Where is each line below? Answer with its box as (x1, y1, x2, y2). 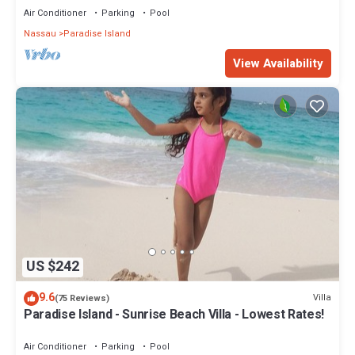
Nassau (24, 26, 56, 40)
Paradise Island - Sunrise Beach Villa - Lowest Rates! (24, 304, 325, 324)
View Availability (233, 54, 323, 72)
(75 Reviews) (55, 291, 109, 305)
